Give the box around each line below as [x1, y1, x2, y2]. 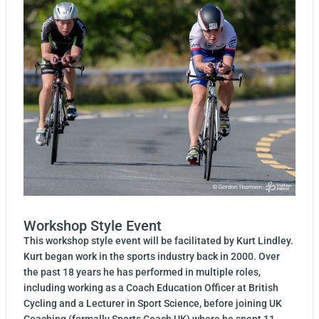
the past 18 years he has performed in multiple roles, [23, 266, 261, 278]
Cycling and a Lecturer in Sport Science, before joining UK [23, 298, 282, 310]
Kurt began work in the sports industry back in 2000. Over [23, 251, 280, 263]
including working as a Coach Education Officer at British [23, 282, 278, 294]
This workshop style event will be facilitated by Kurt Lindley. [23, 235, 293, 247]
